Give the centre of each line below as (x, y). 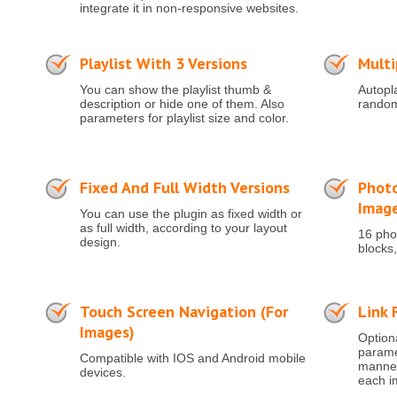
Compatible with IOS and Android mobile (193, 358)
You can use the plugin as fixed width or (191, 214)
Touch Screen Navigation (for (184, 311)
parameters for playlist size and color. (184, 118)
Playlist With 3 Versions (163, 63)
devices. (103, 372)
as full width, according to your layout (183, 228)
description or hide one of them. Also (182, 104)
